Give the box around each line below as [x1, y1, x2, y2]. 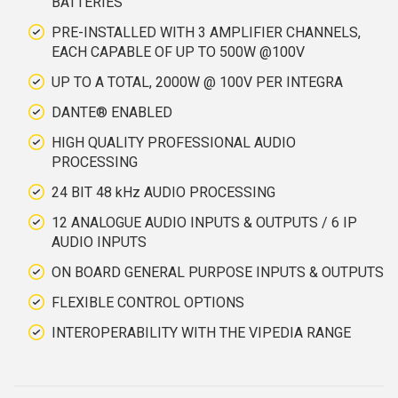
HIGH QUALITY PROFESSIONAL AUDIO [52, 134, 296, 151]
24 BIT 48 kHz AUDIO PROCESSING [52, 184, 275, 201]
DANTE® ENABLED [52, 104, 172, 121]
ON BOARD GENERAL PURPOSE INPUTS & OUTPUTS [52, 264, 384, 281]
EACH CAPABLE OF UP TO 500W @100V [52, 44, 305, 60]
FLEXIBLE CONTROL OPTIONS [52, 294, 244, 311]
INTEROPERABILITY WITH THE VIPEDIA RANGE [52, 324, 351, 341]
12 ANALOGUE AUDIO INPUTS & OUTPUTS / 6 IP [52, 214, 357, 231]
